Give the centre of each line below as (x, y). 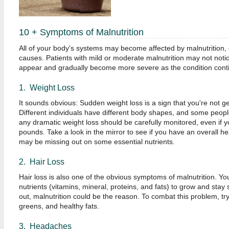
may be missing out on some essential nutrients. (98, 142)
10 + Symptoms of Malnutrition (81, 32)
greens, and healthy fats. (59, 206)
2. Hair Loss (41, 162)
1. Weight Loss (47, 88)
